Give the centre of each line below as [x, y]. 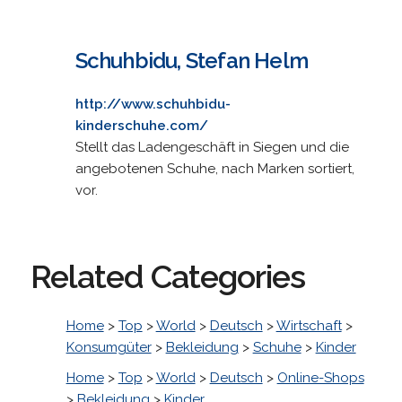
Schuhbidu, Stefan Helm [191, 60]
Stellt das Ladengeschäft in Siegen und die [212, 147]
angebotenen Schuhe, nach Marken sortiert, [214, 168]
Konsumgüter [109, 347]
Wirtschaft [309, 325]
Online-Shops [320, 377]
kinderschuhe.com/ [141, 125]
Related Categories [167, 276]
